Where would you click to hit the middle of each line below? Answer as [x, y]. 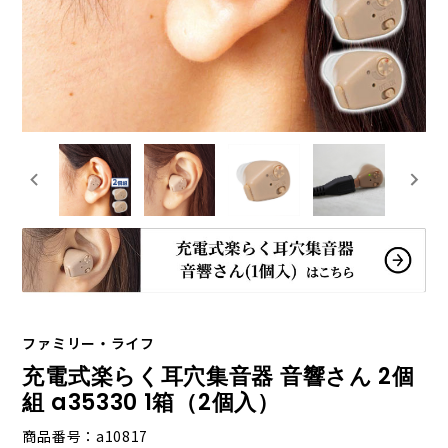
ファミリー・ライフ [88, 342]
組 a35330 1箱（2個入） [151, 402]
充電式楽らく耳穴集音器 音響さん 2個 [218, 376]
